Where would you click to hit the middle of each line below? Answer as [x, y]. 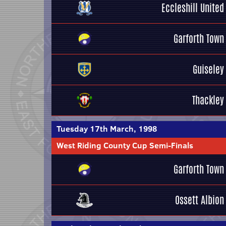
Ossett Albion [200, 200]
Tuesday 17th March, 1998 [107, 129]
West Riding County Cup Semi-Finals [125, 145]
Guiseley [208, 69]
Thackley [208, 100]
